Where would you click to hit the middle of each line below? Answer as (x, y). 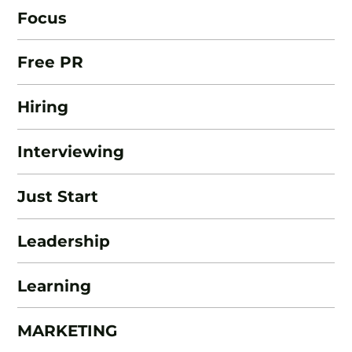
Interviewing (71, 152)
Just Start (58, 196)
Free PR (51, 62)
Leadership (64, 240)
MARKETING (68, 330)
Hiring (43, 107)
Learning (55, 285)
